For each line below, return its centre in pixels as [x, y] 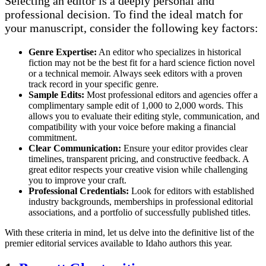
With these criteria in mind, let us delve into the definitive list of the [129, 232]
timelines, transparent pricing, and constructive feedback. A [139, 159]
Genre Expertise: [63, 52]
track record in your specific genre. [94, 84]
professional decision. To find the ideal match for [124, 14]
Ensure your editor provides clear [184, 148]
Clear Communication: [75, 148]
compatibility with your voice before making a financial [132, 126]
